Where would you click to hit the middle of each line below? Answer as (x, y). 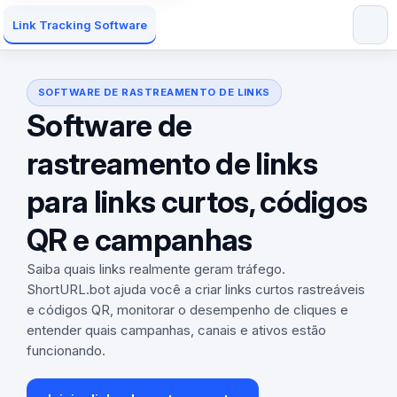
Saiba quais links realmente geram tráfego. (156, 269)
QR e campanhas (140, 240)
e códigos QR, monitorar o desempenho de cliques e (187, 310)
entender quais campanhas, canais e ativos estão (176, 330)
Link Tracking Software (80, 25)
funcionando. (66, 350)
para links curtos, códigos (197, 202)
